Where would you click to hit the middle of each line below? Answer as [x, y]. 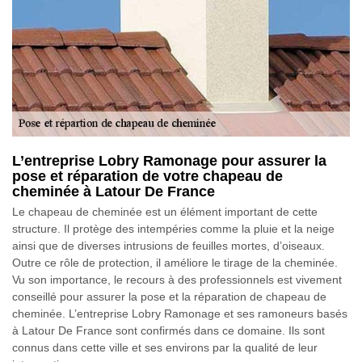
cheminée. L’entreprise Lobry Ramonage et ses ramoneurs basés [180, 313]
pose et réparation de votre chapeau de [147, 176]
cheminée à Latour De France [114, 191]
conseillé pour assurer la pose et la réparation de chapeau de [169, 296]
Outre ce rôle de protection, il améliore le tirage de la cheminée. [175, 262]
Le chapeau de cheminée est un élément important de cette [165, 211]
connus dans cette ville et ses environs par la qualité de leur [165, 347]
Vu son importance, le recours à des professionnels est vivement [177, 279]
